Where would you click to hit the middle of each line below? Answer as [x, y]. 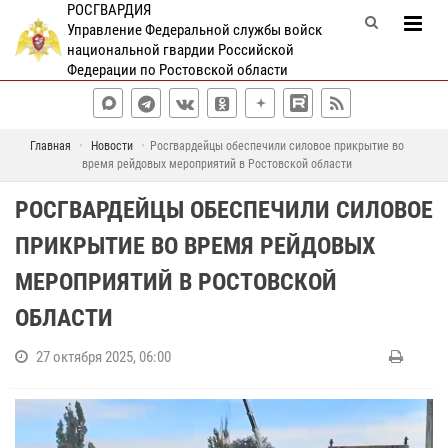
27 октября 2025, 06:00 [103, 357]
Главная [50, 146]
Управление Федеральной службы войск [194, 30]
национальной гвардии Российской [180, 50]
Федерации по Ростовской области [177, 70]
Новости [111, 146]
